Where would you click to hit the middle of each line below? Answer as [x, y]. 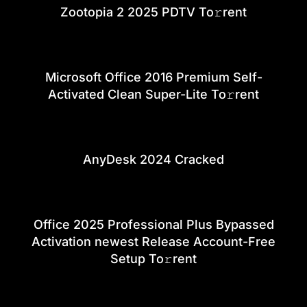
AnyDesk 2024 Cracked [153, 159]
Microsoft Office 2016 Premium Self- [153, 77]
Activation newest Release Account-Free [153, 241]
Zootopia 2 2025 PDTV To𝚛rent [153, 12]
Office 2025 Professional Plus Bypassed [153, 224]
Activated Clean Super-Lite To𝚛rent [153, 94]
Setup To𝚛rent [153, 258]
